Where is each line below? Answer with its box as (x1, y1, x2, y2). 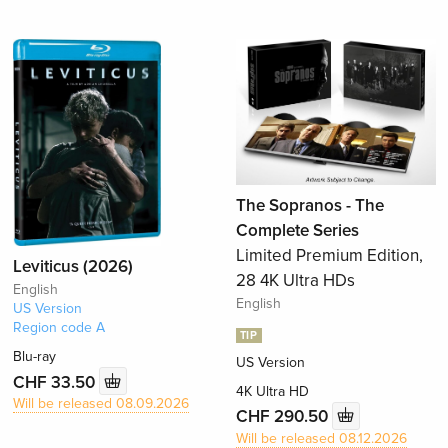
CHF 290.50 (235, 406, 332, 428)
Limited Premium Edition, (235, 244, 423, 266)
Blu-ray (13, 348, 57, 366)
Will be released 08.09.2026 (13, 395, 190, 413)
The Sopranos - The (235, 194, 384, 216)
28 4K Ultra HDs (235, 269, 355, 291)
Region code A (13, 319, 106, 337)
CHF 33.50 (13, 371, 100, 393)
